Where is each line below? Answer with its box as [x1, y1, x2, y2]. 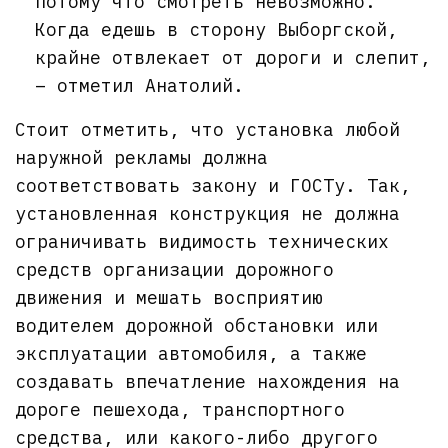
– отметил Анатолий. [35, 73, 244, 97]
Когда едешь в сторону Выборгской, [35, 17, 398, 41]
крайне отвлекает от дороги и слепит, [35, 45, 431, 69]
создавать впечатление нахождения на [15, 369, 401, 393]
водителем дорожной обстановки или [15, 313, 379, 337]
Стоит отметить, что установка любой [15, 117, 401, 141]
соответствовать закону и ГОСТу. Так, [15, 173, 412, 197]
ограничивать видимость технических [15, 229, 390, 253]
